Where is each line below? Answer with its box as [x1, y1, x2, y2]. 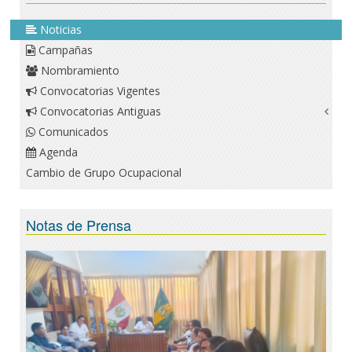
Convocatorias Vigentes [37, 83, 160, 99]
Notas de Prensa [26, 214, 131, 236]
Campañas [35, 42, 93, 58]
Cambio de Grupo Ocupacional [26, 165, 181, 181]
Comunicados [35, 124, 108, 140]
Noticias [37, 22, 82, 38]
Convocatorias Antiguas [37, 104, 161, 119]
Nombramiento [38, 63, 119, 79]
